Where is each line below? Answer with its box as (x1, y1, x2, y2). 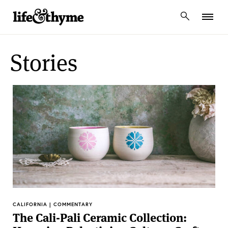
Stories (10, 48, 77, 77)
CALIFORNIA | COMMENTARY (13, 201, 93, 208)
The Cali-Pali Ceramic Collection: (13, 210, 187, 225)
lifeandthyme (13, 26, 104, 46)
